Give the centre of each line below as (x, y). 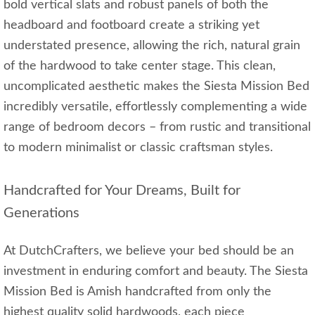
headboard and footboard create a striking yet (131, 26)
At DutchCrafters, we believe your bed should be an (149, 251)
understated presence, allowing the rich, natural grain (152, 46)
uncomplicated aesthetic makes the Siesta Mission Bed (156, 87)
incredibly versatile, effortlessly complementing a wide (155, 107)
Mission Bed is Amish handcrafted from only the (137, 292)
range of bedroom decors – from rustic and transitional (157, 128)
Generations (41, 213)
